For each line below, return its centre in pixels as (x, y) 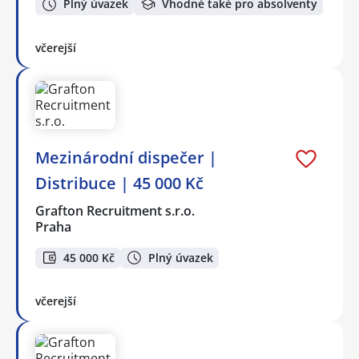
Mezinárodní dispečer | (126, 157)
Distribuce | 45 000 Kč (119, 183)
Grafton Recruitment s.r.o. (116, 210)
